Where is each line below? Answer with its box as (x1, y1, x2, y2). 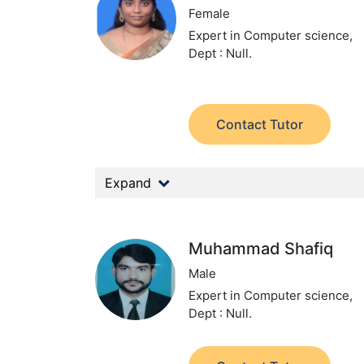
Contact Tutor (216, 116, 304, 132)
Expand (105, 175, 151, 191)
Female (188, 6, 231, 21)
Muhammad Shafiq (188, 239, 334, 258)
